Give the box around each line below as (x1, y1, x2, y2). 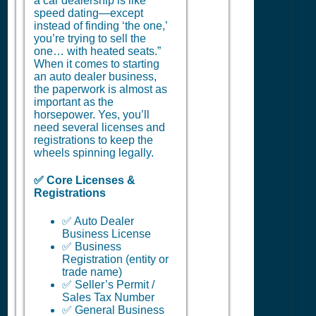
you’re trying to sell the (34, 32, 146, 44)
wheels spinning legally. (34, 147, 154, 159)
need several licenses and (34, 121, 165, 133)
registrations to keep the (34, 134, 153, 146)
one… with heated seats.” (34, 45, 161, 57)
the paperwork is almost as (34, 83, 167, 95)
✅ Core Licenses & (34, 174, 135, 187)
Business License (62, 227, 151, 240)
